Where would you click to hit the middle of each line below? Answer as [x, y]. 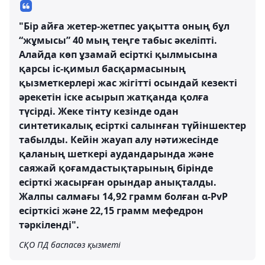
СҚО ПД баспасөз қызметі [70, 245]
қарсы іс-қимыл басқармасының [102, 69]
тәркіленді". [49, 225]
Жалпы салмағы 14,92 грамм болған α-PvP [123, 196]
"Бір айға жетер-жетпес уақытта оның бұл [124, 26]
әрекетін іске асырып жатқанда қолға [114, 97]
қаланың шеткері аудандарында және [116, 154]
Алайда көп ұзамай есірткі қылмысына [118, 54]
